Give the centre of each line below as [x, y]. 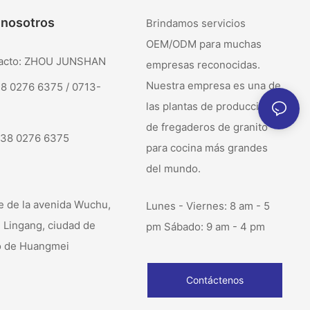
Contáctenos [215, 280]
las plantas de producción [208, 107]
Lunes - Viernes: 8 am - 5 [208, 206]
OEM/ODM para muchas [203, 44]
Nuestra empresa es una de [213, 86]
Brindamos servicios [195, 24]
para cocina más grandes [207, 148]
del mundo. [173, 169]
